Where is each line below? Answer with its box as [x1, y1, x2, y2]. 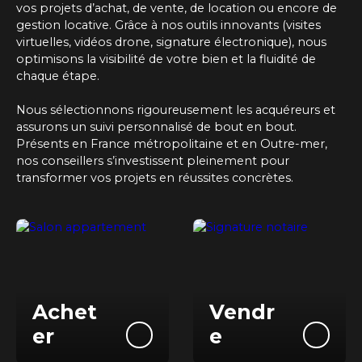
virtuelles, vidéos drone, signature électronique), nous [16, 35, 326, 49]
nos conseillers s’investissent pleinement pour [16, 154, 289, 168]
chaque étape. [16, 69, 99, 83]
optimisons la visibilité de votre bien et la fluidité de [16, 52, 316, 66]
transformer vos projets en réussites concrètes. [16, 170, 293, 185]
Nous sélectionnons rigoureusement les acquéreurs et [16, 103, 335, 117]
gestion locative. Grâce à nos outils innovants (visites [16, 18, 321, 32]
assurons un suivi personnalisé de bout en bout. [16, 120, 297, 134]
